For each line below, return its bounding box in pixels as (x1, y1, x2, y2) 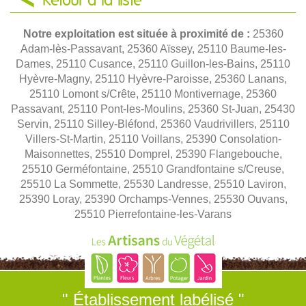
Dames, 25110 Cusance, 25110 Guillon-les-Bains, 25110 (16, 57, 290, 70)
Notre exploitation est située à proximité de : (23, 27, 253, 40)
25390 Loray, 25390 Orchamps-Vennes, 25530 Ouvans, (18, 193, 288, 205)
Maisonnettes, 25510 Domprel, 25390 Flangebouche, (24, 148, 282, 160)
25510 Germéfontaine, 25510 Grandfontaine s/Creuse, (22, 163, 284, 175)
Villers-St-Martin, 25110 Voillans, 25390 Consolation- (25, 133, 281, 145)
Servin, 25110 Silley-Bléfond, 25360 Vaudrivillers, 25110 (16, 117, 290, 130)
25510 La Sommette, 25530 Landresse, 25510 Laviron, (20, 178, 286, 190)
